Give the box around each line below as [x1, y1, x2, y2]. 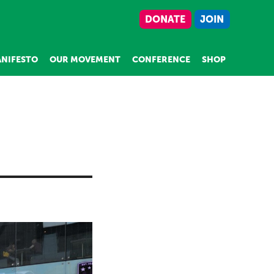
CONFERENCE [132, 54, 190, 65]
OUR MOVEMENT [50, 54, 120, 65]
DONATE [145, 13, 186, 26]
